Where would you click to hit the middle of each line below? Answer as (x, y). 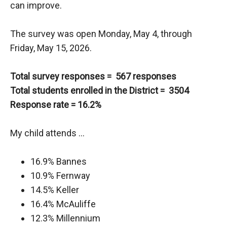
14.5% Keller (63, 190)
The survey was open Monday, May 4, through (101, 34)
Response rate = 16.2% (57, 105)
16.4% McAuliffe (65, 204)
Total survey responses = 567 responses (94, 76)
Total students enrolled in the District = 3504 (100, 90)
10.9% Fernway (62, 176)
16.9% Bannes (61, 161)
